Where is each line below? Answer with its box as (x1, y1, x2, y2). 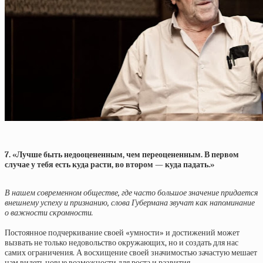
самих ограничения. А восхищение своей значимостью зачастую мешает (5, 248, 257, 258)
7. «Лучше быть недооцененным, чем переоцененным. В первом (5, 150, 239, 160)
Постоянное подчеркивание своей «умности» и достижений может (5, 228, 240, 238)
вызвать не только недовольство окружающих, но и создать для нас (5, 238, 238, 248)
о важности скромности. (5, 208, 93, 218)
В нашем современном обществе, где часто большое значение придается (5, 188, 258, 198)
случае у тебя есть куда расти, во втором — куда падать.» (5, 160, 214, 170)
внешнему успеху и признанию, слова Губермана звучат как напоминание (5, 198, 255, 208)
